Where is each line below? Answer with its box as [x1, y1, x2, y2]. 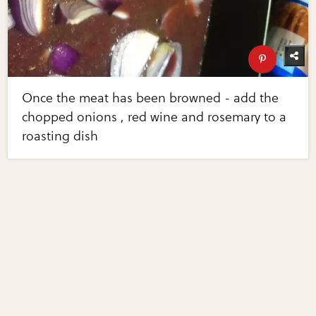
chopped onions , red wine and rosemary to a [22, 109, 287, 125]
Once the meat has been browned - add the [22, 90, 279, 106]
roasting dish [22, 128, 99, 144]
